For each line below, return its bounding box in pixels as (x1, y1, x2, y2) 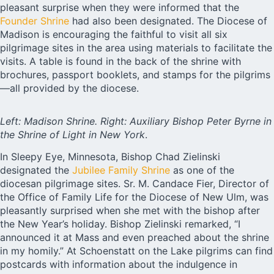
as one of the (170, 163, 234, 176)
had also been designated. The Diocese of (69, 14, 267, 27)
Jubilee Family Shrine (72, 163, 170, 176)
